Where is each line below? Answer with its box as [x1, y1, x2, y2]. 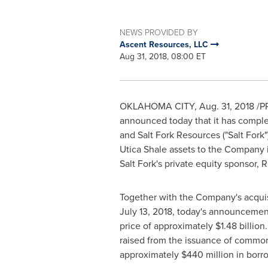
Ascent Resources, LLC [119, 38, 211, 50]
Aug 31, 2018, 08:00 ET [119, 50, 206, 62]
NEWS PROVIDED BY [119, 26, 198, 38]
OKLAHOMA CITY [119, 99, 194, 112]
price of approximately [119, 219, 215, 232]
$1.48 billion [215, 219, 265, 232]
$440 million [181, 248, 234, 261]
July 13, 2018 [119, 205, 172, 218]
